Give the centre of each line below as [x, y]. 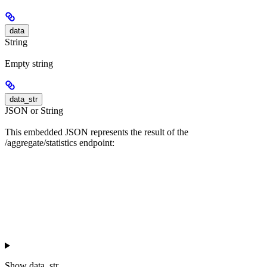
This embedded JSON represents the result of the [97, 132]
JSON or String [34, 110]
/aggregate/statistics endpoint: [60, 143]
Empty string [29, 63]
